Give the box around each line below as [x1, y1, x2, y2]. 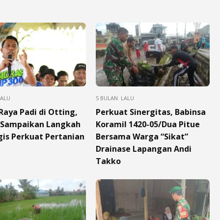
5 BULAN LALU [95, 94, 134, 102]
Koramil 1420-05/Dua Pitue [95, 118, 200, 130]
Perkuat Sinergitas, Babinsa [95, 106, 206, 117]
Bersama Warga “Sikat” [95, 131, 188, 142]
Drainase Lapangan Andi [95, 143, 192, 154]
